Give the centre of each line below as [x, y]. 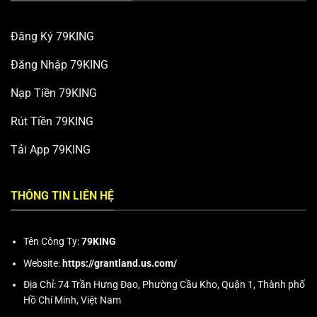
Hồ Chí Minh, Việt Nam [73, 300]
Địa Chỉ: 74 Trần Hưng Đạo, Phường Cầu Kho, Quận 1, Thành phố [165, 285]
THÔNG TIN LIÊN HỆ [62, 195]
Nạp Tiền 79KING [54, 93]
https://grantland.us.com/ [120, 263]
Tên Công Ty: [53, 242]
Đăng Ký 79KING [52, 36]
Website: [43, 263]
